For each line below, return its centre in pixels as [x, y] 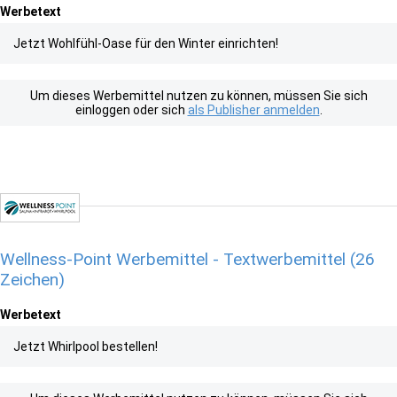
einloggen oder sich [131, 110]
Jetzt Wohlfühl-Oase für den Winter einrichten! [146, 43]
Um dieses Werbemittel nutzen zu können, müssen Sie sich [198, 96]
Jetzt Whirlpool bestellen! [86, 346]
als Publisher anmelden [253, 110]
